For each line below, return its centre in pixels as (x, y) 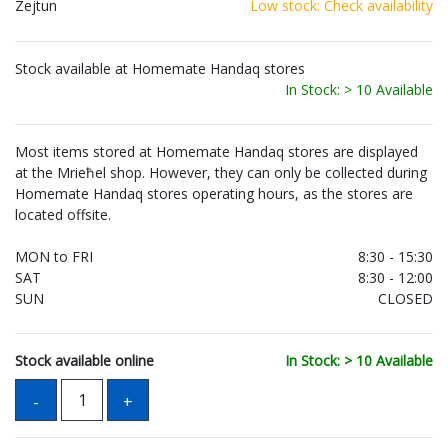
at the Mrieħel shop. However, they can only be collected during (221, 173)
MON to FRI (54, 257)
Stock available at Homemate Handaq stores (160, 69)
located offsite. (63, 215)
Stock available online (84, 361)
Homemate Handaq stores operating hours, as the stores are (214, 194)
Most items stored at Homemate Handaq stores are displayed (216, 152)
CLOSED (405, 299)
